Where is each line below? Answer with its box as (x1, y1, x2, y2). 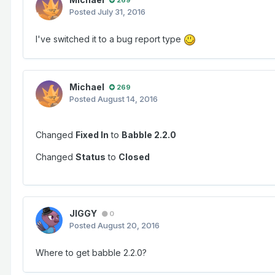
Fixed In (76, 130, 109, 141)
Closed (118, 152, 150, 163)
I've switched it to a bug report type (36, 34, 184, 45)
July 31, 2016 (98, 7, 145, 17)
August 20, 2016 (98, 220, 160, 231)
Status (76, 152, 106, 163)
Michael (69, 82, 104, 93)
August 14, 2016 (98, 94, 158, 104)
